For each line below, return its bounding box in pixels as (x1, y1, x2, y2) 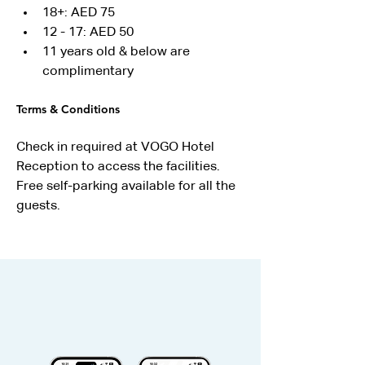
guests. (16, 200, 60, 213)
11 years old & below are (42, 46, 193, 59)
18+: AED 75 (42, 7, 115, 20)
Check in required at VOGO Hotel (16, 141, 218, 154)
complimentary (42, 65, 134, 78)
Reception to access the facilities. (16, 161, 220, 174)
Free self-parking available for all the (16, 180, 239, 193)
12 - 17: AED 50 (42, 26, 134, 39)
